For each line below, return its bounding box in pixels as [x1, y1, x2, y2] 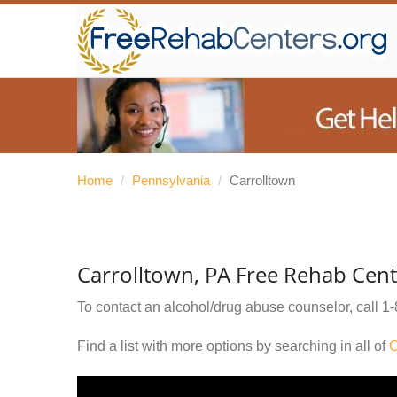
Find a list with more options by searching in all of [77, 339, 389, 354]
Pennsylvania [132, 173, 210, 188]
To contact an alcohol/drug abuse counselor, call [77, 300, 382, 315]
